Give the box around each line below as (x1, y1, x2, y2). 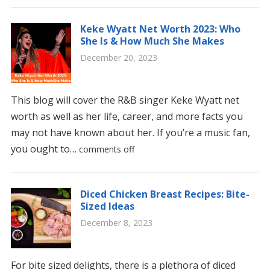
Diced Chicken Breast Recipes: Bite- (80, 187, 250, 201)
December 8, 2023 (80, 217, 152, 228)
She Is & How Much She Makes (80, 34, 224, 48)
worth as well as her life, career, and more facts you (10, 110, 243, 123)
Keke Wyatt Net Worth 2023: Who (80, 22, 240, 36)
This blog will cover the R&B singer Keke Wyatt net (10, 93, 239, 107)
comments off (78, 143, 134, 155)
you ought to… (10, 142, 79, 155)
